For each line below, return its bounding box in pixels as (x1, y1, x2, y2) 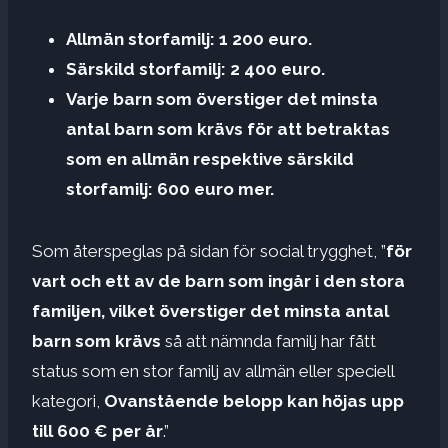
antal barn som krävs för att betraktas (66, 118, 390, 139)
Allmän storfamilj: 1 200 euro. (66, 28, 312, 49)
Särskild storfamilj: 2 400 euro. (66, 58, 325, 79)
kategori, (32, 390, 104, 411)
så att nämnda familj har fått (161, 330, 376, 351)
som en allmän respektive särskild (66, 148, 354, 169)
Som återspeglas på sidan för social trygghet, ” (32, 240, 386, 261)
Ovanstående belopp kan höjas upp (104, 390, 404, 411)
